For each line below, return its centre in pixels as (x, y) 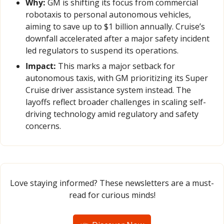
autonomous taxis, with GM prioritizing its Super (117, 78)
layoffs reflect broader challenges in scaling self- (116, 102)
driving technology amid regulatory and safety (112, 114)
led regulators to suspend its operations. (102, 51)
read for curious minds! (112, 195)
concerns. (43, 126)
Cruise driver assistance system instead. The (108, 90)
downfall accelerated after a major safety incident (117, 39)
